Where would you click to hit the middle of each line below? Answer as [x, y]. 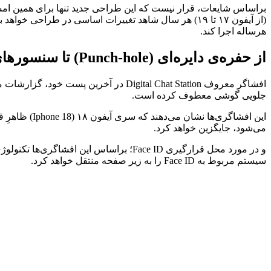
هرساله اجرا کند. [233, 31]
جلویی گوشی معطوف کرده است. [199, 95]
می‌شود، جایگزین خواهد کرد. [210, 128]
